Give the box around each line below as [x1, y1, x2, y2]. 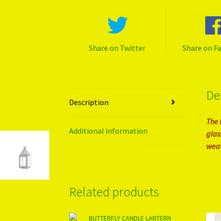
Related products [69, 184, 159, 200]
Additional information [69, 125, 148, 136]
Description [69, 97, 109, 107]
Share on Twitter [89, 42, 146, 53]
